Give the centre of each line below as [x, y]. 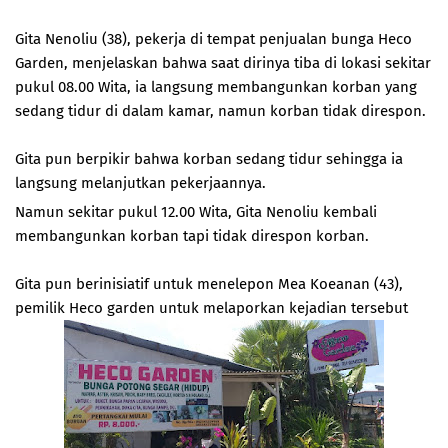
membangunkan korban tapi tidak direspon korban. [192, 236]
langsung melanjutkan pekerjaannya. [140, 183]
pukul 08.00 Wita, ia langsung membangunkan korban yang [216, 87]
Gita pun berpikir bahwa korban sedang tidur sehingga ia [209, 159]
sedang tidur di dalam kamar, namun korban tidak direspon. [220, 111]
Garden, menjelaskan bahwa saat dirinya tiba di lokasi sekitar [223, 63]
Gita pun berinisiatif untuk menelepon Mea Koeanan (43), [209, 284]
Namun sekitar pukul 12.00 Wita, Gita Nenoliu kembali [196, 212]
